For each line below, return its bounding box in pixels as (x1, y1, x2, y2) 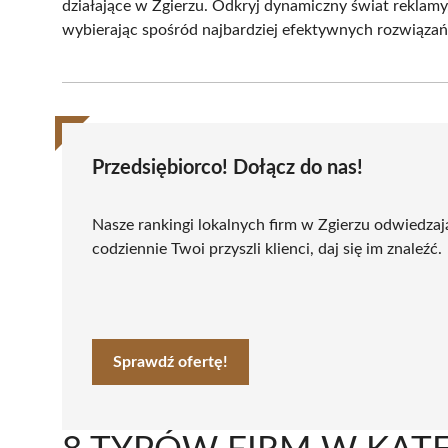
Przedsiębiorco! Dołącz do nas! (92, 158, 363, 179)
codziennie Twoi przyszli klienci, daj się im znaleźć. (92, 241, 442, 258)
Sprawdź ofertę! (113, 354, 228, 371)
